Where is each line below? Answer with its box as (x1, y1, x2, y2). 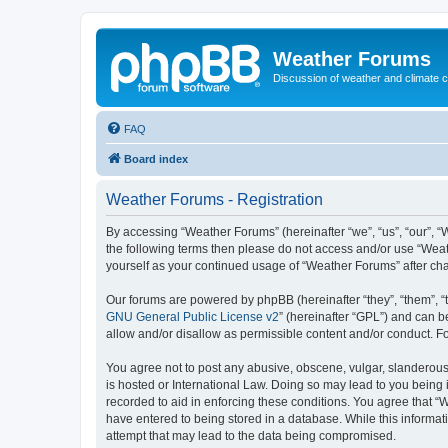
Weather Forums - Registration (106, 190, 323, 208)
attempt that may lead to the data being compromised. (106, 428, 396, 443)
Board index (124, 152, 188, 165)
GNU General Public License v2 (106, 309, 279, 324)
